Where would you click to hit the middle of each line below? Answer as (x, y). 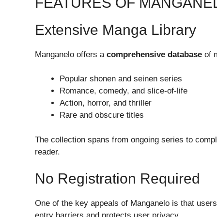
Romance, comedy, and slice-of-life (124, 91)
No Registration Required (117, 179)
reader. (47, 152)
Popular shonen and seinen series (121, 79)
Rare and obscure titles (102, 115)
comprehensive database (154, 54)
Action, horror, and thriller (106, 103)
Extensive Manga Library (116, 30)
